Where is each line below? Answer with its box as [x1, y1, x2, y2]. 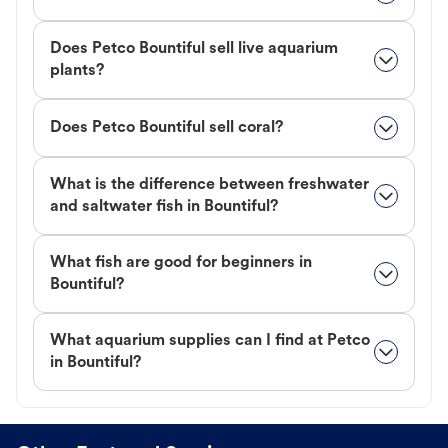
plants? [50, 63, 104, 80]
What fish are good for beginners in [50, 255, 312, 272]
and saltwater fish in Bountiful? [50, 199, 278, 216]
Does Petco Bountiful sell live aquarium [50, 41, 338, 58]
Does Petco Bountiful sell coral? [50, 120, 283, 137]
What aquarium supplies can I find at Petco [50, 333, 370, 350]
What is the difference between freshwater [50, 177, 369, 194]
